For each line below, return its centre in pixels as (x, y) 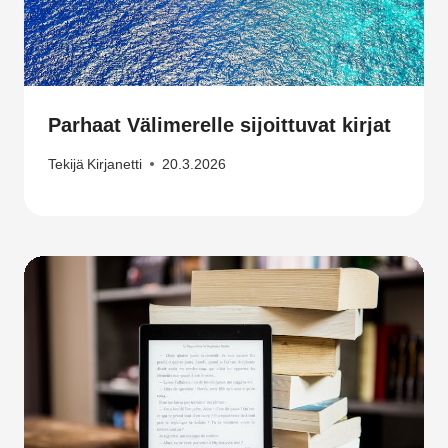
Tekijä (66, 164)
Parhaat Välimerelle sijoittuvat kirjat (219, 125)
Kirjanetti (115, 164)
